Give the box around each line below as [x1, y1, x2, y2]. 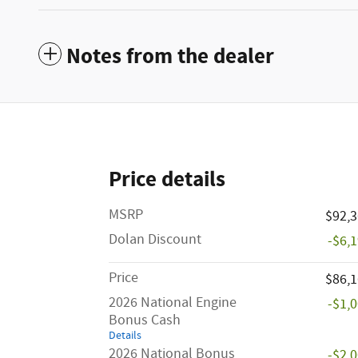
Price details [109, 165, 225, 194]
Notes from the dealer [66, 42, 274, 71]
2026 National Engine [109, 292, 237, 312]
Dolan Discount [109, 229, 201, 249]
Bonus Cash [109, 310, 181, 330]
